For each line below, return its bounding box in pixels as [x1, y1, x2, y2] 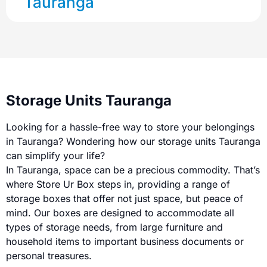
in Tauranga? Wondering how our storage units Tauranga [6, 135, 260, 147]
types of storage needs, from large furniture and [6, 221, 223, 233]
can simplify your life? [6, 149, 105, 162]
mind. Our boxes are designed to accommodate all [6, 206, 234, 219]
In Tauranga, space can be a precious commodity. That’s [6, 163, 260, 176]
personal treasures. [6, 249, 95, 262]
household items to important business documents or [6, 235, 244, 247]
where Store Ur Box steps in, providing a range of [6, 178, 230, 190]
